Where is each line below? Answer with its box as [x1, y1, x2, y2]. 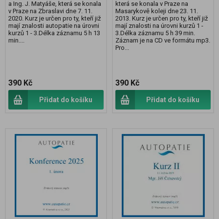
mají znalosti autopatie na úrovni [8, 22, 99, 30]
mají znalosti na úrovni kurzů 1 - [115, 22, 203, 30]
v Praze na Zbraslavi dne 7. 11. [8, 7, 92, 15]
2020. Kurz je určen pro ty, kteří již [8, 15, 101, 22]
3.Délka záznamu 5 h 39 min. [115, 29, 195, 37]
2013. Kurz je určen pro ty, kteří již [115, 15, 208, 22]
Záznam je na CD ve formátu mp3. [115, 37, 210, 44]
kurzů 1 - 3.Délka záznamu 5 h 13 [8, 29, 100, 37]
